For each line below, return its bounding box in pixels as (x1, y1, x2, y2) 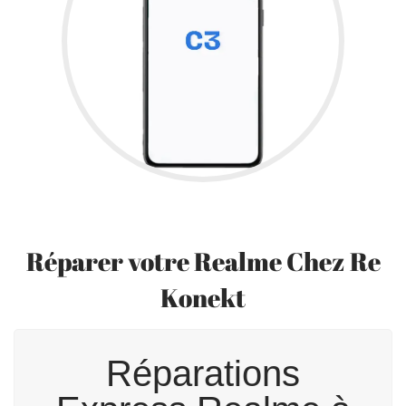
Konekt (160, 280, 246, 315)
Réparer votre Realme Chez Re (25, 244, 381, 279)
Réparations (106, 353, 300, 394)
